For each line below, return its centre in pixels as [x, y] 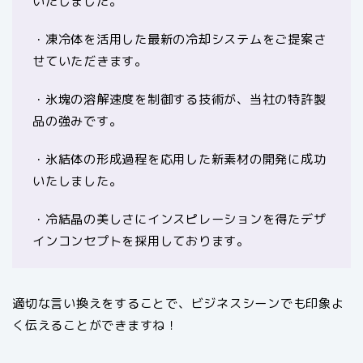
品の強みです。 [77, 122]
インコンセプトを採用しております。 [141, 241]
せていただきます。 [90, 62]
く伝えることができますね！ [95, 326]
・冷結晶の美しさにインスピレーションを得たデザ [179, 220]
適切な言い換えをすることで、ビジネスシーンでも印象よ [178, 304]
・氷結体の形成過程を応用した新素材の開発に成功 [179, 160]
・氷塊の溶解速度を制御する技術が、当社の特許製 [179, 100]
